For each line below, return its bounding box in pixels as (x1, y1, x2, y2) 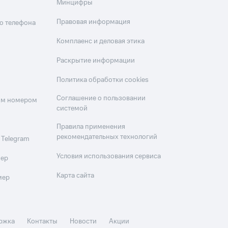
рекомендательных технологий (56, 132, 158, 142)
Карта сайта (56, 170, 95, 181)
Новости (70, 216, 97, 227)
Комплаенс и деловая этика (56, 36, 145, 47)
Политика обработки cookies (56, 75, 149, 85)
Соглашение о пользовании (56, 93, 146, 104)
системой (56, 103, 88, 114)
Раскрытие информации (56, 55, 135, 66)
